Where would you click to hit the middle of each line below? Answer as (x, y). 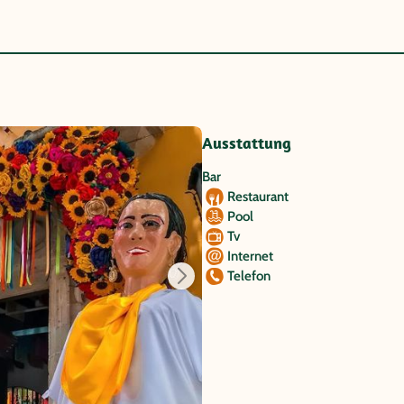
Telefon (249, 275)
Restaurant (258, 196)
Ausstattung (247, 142)
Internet (250, 256)
